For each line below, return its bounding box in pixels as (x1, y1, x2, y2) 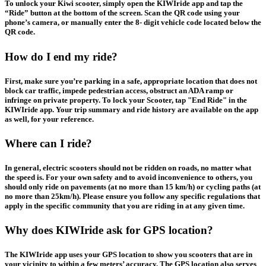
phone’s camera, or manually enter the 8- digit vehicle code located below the (5, 18, 261, 27)
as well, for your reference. (5, 114, 94, 123)
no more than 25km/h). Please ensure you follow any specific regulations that (5, 192, 260, 201)
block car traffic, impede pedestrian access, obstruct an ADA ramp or (5, 85, 233, 95)
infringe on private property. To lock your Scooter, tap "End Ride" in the (5, 95, 247, 104)
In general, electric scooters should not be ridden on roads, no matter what (5, 163, 251, 173)
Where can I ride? (5, 137, 92, 150)
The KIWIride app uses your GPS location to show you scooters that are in (5, 250, 252, 259)
